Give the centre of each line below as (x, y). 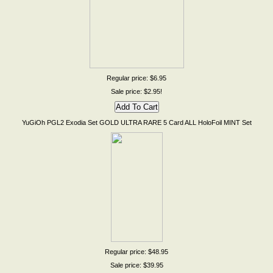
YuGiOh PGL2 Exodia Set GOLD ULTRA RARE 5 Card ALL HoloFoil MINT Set (136, 122)
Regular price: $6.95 (136, 78)
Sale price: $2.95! (136, 91)
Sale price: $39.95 (136, 265)
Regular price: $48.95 (136, 252)
